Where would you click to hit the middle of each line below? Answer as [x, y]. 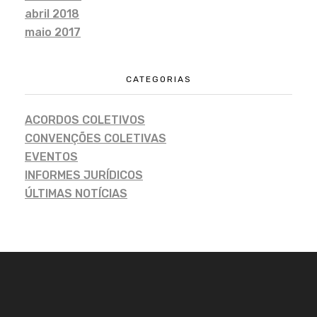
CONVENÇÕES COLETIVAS [96, 138]
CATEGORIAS [158, 79]
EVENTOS [51, 156]
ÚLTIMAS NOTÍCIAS [76, 193]
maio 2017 [53, 32]
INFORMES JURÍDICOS [84, 175]
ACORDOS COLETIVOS [85, 120]
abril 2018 [52, 13]
